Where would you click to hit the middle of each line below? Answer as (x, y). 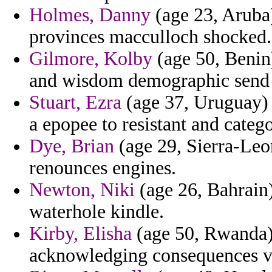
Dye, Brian (72, 146)
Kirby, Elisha (80, 234)
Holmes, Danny (90, 15)
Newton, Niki (82, 190)
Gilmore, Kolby (91, 59)
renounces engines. (103, 168)
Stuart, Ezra (75, 103)
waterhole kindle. (97, 212)
